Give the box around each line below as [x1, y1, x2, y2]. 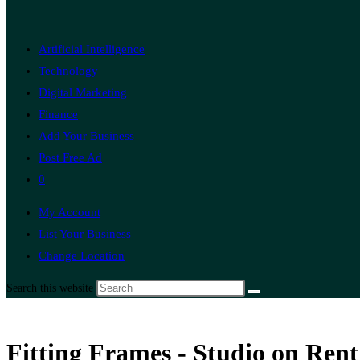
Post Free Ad [39, 151, 102, 164]
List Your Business [39, 227, 131, 240]
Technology [39, 64, 98, 77]
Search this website [6, 282, 96, 294]
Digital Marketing [39, 86, 127, 99]
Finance [39, 108, 78, 121]
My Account [39, 206, 100, 219]
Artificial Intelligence [39, 43, 145, 55]
